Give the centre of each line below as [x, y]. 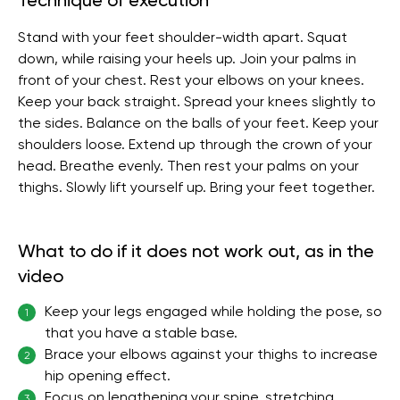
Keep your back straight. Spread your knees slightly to [197, 101]
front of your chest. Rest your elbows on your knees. [191, 80]
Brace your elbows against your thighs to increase [211, 354]
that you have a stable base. [141, 333]
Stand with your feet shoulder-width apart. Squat [183, 37]
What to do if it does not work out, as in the [196, 251]
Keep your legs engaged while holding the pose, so [213, 311]
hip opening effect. [108, 375]
